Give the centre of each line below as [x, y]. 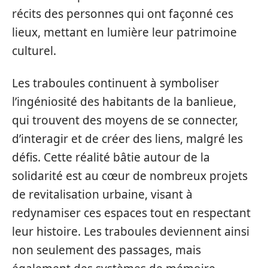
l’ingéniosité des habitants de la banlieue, [124, 101]
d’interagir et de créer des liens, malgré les [127, 138]
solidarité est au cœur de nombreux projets [130, 176]
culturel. [34, 51]
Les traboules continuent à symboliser [115, 83]
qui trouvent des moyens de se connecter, [125, 120]
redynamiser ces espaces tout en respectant [131, 213]
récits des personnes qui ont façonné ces [123, 14]
